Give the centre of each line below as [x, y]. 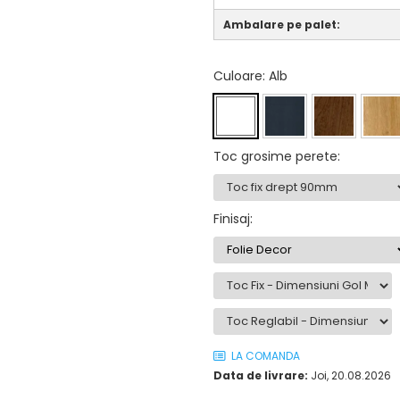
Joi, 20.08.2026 [350, 375]
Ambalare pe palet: [282, 24]
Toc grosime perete [275, 156]
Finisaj [232, 218]
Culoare [238, 75]
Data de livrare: [261, 375]
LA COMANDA [264, 355]
